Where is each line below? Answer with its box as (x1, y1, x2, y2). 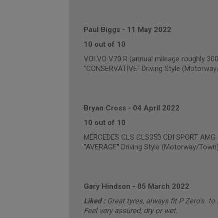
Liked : (83, 197, 107, 205)
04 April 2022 (132, 104, 180, 112)
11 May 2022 (127, 25, 171, 34)
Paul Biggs (83, 25, 120, 34)
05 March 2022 (137, 182, 189, 191)
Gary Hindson (83, 182, 130, 191)
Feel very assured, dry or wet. (83, 206, 178, 215)
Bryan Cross (83, 104, 126, 112)
